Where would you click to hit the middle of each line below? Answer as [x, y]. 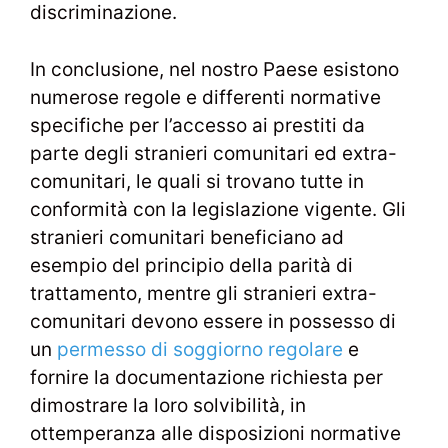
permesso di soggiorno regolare [200, 349]
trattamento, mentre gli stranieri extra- [203, 293]
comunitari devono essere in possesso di [213, 321]
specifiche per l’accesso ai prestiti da [197, 125]
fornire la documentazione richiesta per [206, 377]
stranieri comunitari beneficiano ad [187, 237]
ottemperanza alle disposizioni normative [215, 433]
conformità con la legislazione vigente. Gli [218, 209]
